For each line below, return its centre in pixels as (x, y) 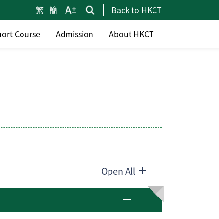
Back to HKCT (137, 10)
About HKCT (131, 34)
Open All (118, 170)
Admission (75, 34)
